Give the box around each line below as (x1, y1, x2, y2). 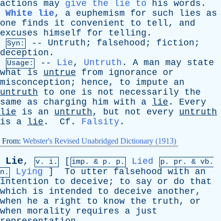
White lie (5, 8, 54, 18)
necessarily (119, 87, 179, 97)
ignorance (109, 68, 157, 77)
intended (49, 186, 92, 196)
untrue (43, 68, 76, 77)
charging (43, 97, 87, 107)
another (157, 186, 195, 196)
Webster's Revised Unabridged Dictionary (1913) (23, 137, 176, 145)
